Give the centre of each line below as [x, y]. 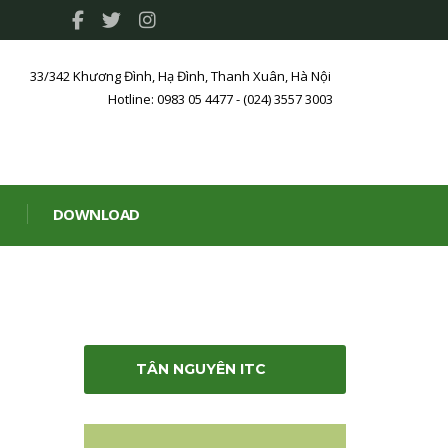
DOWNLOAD [96, 214]
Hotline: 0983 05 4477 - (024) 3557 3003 [220, 99]
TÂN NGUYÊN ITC [200, 369]
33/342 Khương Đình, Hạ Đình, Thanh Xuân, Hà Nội [180, 76]
